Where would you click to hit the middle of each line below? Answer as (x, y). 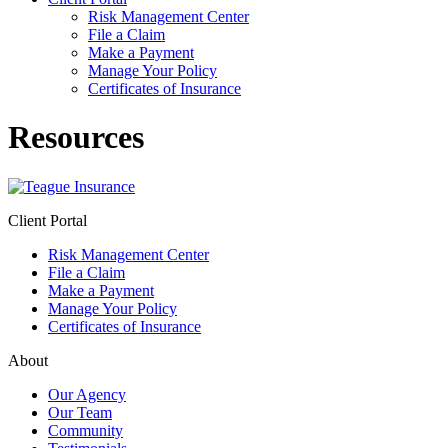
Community (85, 430)
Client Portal (47, 220)
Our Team (80, 412)
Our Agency (87, 394)
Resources (76, 137)
